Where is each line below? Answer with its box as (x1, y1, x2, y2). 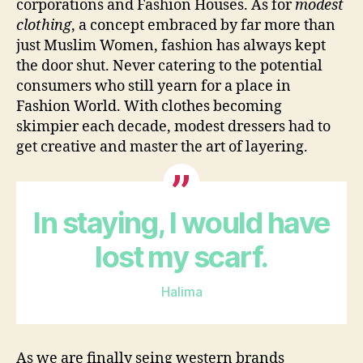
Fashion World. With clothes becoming (16, 96, 282, 116)
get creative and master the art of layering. (16, 137, 308, 156)
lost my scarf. (95, 238, 268, 275)
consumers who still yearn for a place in (16, 76, 291, 96)
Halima (160, 283, 203, 300)
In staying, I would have (33, 204, 330, 241)
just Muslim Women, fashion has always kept (16, 36, 326, 55)
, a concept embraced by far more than (71, 15, 335, 35)
